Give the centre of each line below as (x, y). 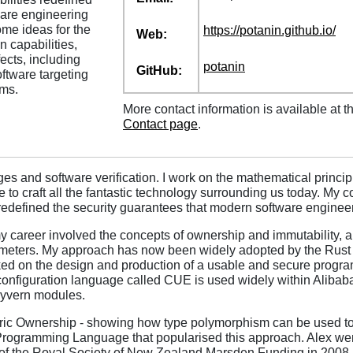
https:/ (220, 30)
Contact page (160, 124)
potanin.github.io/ (288, 30)
